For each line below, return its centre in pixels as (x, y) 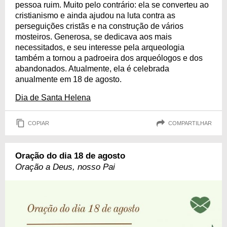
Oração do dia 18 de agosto (70, 156)
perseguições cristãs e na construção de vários (99, 26)
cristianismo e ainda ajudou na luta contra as (95, 15)
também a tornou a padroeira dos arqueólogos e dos (109, 58)
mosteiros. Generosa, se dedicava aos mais (93, 37)
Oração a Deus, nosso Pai (65, 167)
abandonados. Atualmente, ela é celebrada (92, 69)
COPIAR (39, 123)
